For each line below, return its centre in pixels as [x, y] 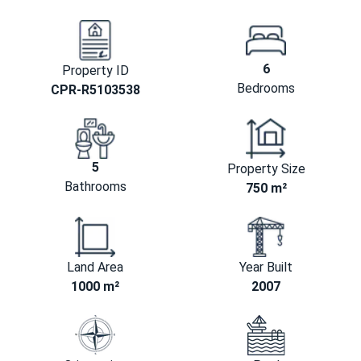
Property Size [266, 169]
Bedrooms [266, 89]
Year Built [266, 268]
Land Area [95, 268]
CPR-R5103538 [95, 90]
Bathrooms [95, 187]
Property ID [95, 71]
